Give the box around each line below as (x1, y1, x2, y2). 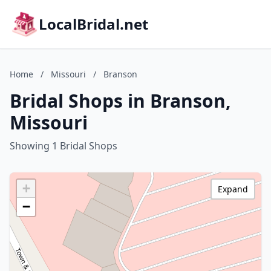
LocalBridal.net (39, 14, 148, 34)
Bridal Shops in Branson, (10, 88, 231, 113)
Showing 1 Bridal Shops (10, 139, 117, 152)
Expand (218, 183, 248, 195)
